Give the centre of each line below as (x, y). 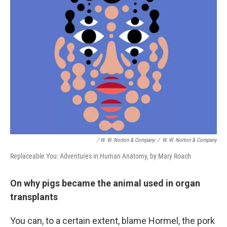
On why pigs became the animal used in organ (105, 183)
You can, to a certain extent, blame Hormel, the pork (112, 221)
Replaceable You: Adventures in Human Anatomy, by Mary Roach (101, 156)
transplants (34, 197)
